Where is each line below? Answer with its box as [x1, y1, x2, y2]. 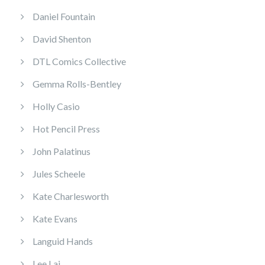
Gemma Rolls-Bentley [33, 78, 121, 90]
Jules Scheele [33, 168, 85, 180]
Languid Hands [33, 235, 93, 247]
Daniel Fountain [33, 11, 95, 22]
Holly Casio [33, 101, 80, 112]
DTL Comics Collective [33, 56, 126, 67]
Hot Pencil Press [33, 123, 100, 135]
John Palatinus [33, 146, 91, 157]
